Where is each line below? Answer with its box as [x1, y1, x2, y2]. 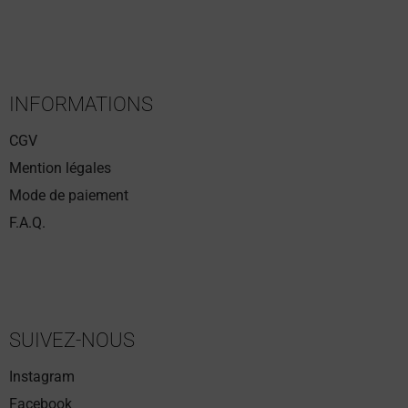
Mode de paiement [9, 186, 128, 204]
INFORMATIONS [9, 92, 153, 116]
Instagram [9, 367, 75, 385]
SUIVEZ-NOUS [9, 328, 135, 352]
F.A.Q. [9, 213, 46, 231]
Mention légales [9, 158, 111, 177]
